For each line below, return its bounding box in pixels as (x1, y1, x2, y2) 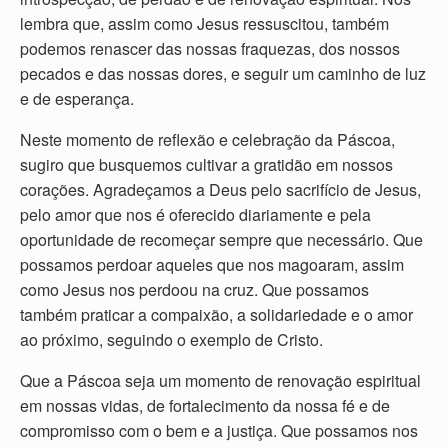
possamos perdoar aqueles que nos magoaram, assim (20, 252, 404, 276)
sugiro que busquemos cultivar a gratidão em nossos (20, 152, 393, 176)
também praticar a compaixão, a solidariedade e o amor (20, 302, 413, 326)
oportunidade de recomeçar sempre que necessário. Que (20, 227, 423, 251)
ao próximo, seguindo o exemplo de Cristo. (20, 327, 323, 351)
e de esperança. (20, 86, 134, 110)
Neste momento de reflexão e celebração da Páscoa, (20, 127, 395, 151)
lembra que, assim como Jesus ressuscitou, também (20, 11, 389, 35)
